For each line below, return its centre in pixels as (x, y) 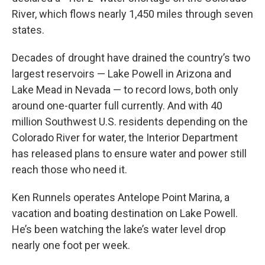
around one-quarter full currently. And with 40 (117, 106)
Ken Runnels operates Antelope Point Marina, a (121, 197)
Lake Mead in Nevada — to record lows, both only (125, 90)
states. (28, 30)
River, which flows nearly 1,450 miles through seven (132, 14)
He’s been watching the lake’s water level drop (119, 229)
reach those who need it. (70, 169)
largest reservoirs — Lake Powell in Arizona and (122, 74)
